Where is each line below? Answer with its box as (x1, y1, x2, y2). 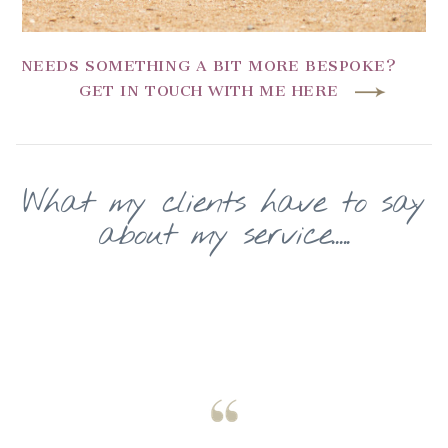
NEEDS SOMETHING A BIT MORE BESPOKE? (20, 56, 397, 75)
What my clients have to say (22, 181, 426, 225)
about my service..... (97, 213, 351, 257)
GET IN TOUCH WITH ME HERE (79, 81, 339, 100)
